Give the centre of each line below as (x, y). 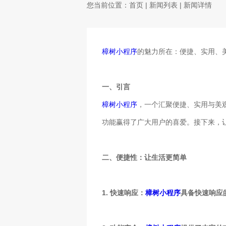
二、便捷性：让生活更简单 (144, 157)
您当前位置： (108, 5)
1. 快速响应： (124, 193)
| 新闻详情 (195, 5)
